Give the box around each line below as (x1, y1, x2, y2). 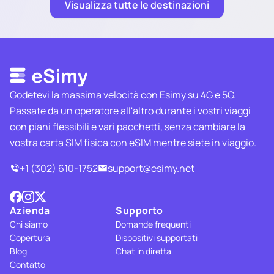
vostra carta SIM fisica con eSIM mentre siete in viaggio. (10, 135, 256, 149)
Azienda (10, 203, 50, 217)
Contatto (10, 258, 45, 270)
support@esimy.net (108, 161, 194, 175)
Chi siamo (10, 218, 48, 230)
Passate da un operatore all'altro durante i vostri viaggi (10, 103, 251, 117)
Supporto (116, 203, 163, 217)
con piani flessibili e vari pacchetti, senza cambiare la (10, 119, 245, 133)
